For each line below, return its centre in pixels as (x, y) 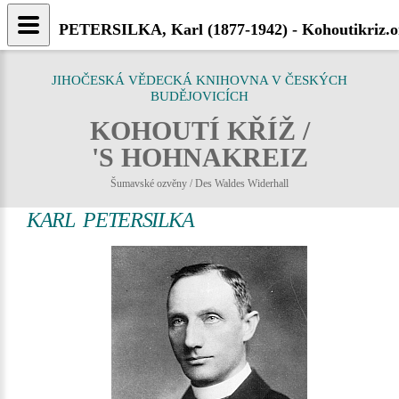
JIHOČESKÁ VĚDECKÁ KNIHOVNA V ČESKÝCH (199, 80)
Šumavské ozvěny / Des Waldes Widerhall (199, 183)
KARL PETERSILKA (110, 220)
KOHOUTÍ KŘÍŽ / (199, 130)
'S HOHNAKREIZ (199, 157)
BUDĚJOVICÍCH (199, 96)
